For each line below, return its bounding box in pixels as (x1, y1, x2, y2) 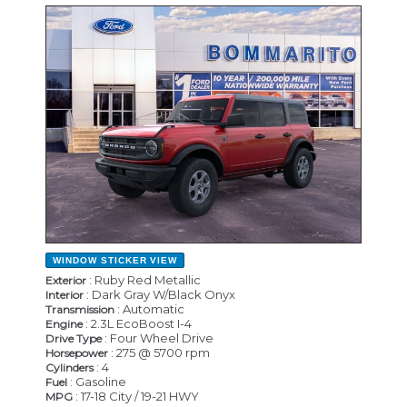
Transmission (45, 302, 114, 316)
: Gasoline (67, 373, 126, 389)
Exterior (45, 273, 86, 287)
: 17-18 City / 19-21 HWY (73, 388, 199, 403)
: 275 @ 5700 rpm (108, 344, 210, 360)
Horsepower (45, 345, 108, 360)
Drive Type (45, 331, 102, 345)
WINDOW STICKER (53, 254, 147, 265)
